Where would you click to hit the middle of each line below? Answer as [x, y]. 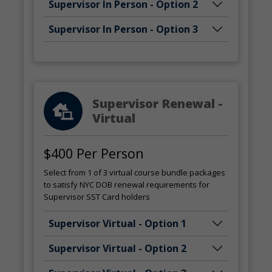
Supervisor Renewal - [158, 104]
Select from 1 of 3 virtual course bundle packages [135, 172]
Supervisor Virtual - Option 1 [118, 223]
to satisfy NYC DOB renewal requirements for [127, 185]
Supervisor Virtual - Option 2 [118, 248]
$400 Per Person [94, 153]
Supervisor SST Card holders [97, 197]
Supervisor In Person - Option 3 [124, 29]
